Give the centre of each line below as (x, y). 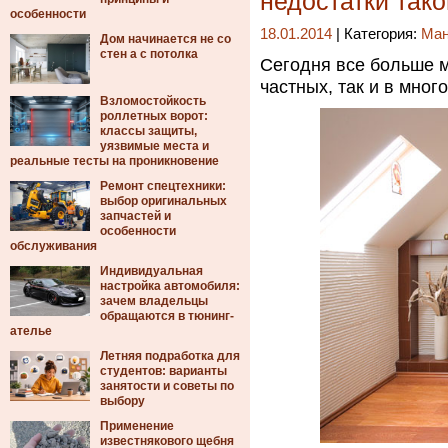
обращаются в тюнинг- (167, 316)
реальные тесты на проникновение (114, 161)
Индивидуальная (151, 271)
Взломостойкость (153, 101)
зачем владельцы (154, 301)
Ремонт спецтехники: (163, 186)
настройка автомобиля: (170, 286)
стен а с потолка (149, 54)
